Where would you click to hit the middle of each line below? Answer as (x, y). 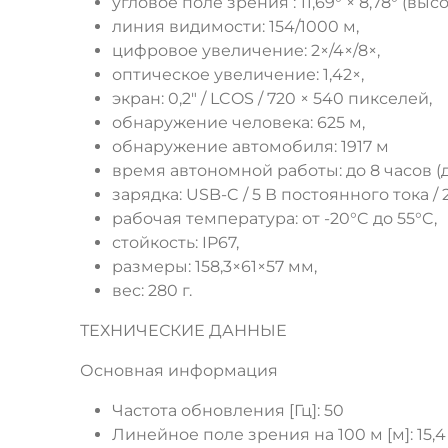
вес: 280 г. (152, 291)
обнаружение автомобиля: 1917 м (250, 147)
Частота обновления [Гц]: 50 (228, 411)
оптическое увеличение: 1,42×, (238, 75)
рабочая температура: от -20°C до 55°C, (274, 219)
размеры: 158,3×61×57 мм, (214, 267)
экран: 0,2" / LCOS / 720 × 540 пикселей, (272, 99)
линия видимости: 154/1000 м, (235, 27)
